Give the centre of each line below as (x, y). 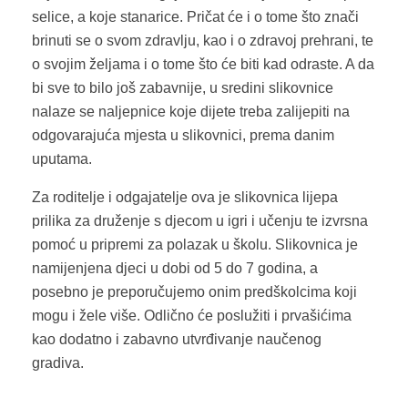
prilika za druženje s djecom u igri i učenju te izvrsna (200, 220)
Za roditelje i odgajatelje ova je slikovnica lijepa (185, 197)
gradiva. (58, 362)
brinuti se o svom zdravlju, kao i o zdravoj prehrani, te (203, 40)
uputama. (62, 158)
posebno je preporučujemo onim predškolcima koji (194, 291)
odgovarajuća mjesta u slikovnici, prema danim (183, 135)
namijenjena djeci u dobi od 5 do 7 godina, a (175, 268)
